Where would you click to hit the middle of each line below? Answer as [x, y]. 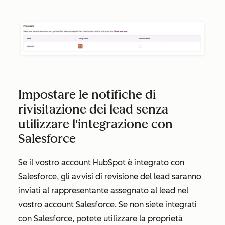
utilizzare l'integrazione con [95, 124]
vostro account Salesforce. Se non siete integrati [107, 204]
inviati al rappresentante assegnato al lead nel [103, 190]
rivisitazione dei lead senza [93, 109]
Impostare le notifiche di [87, 94]
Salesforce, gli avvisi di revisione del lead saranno [110, 176]
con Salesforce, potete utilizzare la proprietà [100, 218]
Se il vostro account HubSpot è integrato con [101, 162]
